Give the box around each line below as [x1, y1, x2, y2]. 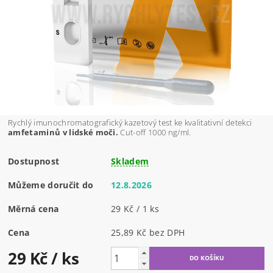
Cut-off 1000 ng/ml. [120, 127, 191, 138]
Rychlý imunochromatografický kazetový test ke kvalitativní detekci [8, 117, 252, 129]
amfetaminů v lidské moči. [8, 127, 121, 138]
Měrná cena [8, 203, 59, 215]
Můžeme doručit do [8, 179, 94, 191]
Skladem [111, 155, 149, 168]
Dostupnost [8, 155, 60, 168]
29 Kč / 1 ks [111, 203, 159, 215]
